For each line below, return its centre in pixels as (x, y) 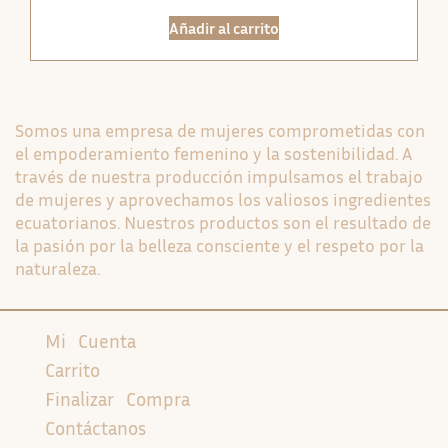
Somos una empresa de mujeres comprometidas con (220, 130)
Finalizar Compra (117, 399)
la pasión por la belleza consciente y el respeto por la (219, 245)
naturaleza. (57, 268)
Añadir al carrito (224, 27)
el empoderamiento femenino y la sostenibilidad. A (213, 153)
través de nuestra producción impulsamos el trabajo (219, 176)
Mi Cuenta (90, 341)
